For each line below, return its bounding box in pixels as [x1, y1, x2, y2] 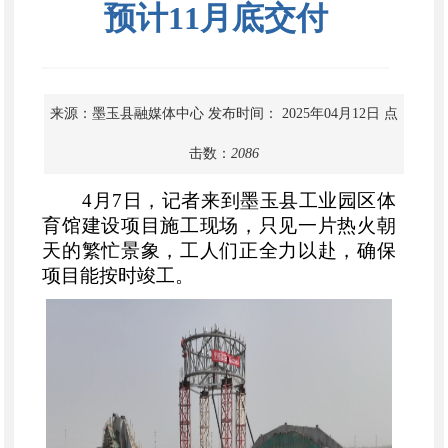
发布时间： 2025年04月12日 [208, 105, 380, 121]
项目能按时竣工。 [42, 264, 195, 286]
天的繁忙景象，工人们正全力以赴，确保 [42, 239, 396, 261]
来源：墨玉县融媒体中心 [50, 105, 204, 121]
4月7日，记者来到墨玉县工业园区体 [42, 189, 396, 211]
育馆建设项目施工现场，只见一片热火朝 [42, 214, 396, 236]
